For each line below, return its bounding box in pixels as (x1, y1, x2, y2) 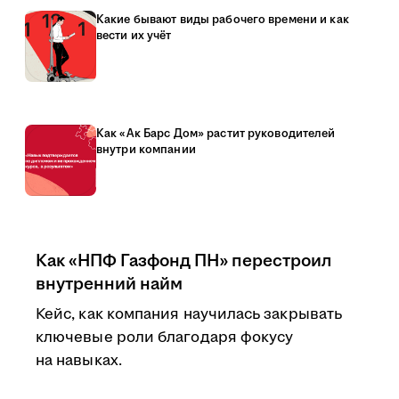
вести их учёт (96, 28, 172, 44)
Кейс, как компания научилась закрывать (36, 304, 343, 325)
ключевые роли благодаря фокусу (36, 327, 294, 348)
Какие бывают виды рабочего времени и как (96, 12, 349, 28)
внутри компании (96, 142, 196, 158)
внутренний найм (36, 272, 183, 297)
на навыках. (36, 350, 122, 371)
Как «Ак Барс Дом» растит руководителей (96, 126, 336, 142)
